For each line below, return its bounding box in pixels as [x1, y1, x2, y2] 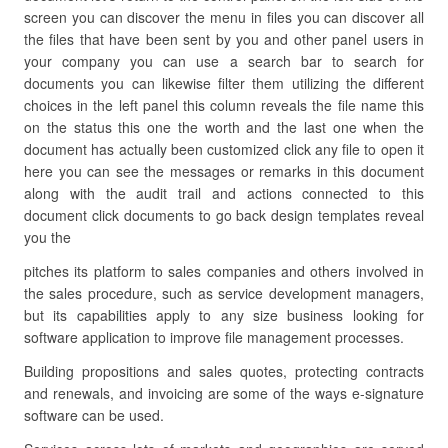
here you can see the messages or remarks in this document [24, 161, 424, 181]
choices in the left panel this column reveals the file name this [24, 95, 424, 115]
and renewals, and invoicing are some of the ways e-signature [24, 383, 424, 403]
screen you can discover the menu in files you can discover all [24, 7, 424, 27]
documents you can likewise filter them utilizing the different [24, 73, 424, 93]
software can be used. [24, 405, 164, 425]
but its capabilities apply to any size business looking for [24, 305, 424, 325]
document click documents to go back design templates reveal [24, 205, 424, 225]
